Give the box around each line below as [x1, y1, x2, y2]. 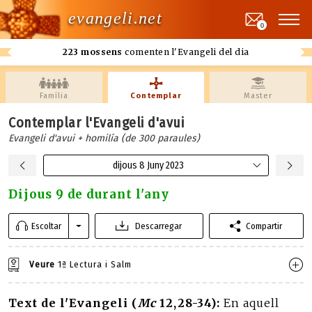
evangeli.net [68, 8, 162, 27]
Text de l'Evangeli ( [8, 296, 138, 310]
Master [244, 91, 273, 100]
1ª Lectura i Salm [55, 258, 132, 270]
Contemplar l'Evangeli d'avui [8, 114, 184, 131]
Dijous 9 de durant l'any [8, 187, 169, 202]
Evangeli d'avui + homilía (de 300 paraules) [8, 132, 200, 144]
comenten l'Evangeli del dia [122, 47, 249, 57]
